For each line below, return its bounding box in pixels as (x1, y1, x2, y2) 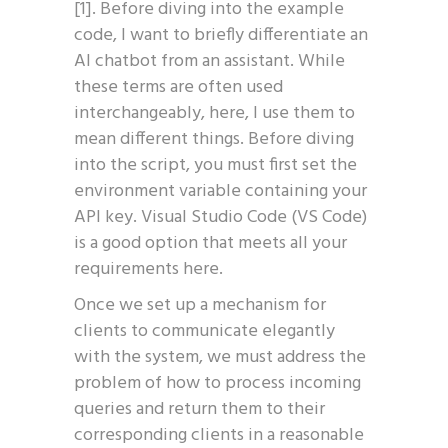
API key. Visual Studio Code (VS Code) (74, 203, 367, 232)
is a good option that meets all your (74, 229, 347, 258)
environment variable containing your (74, 177, 367, 206)
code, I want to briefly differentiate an (74, 21, 368, 50)
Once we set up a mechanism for (74, 291, 326, 320)
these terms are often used (74, 73, 283, 102)
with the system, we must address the (74, 343, 366, 372)
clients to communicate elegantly (74, 317, 335, 346)
